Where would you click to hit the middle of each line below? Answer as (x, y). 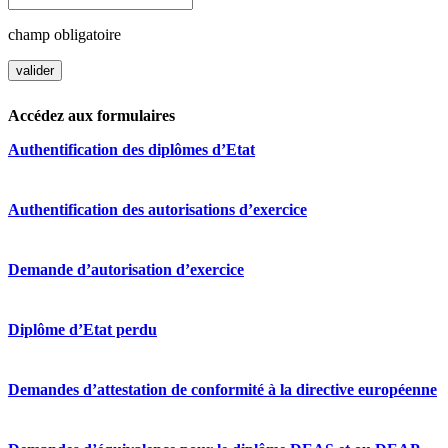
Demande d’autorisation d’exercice (126, 270)
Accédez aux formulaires (91, 116)
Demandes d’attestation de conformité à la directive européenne (222, 390)
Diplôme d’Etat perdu (82, 330)
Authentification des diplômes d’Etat (131, 150)
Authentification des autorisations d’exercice (157, 210)
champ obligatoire (64, 35)
